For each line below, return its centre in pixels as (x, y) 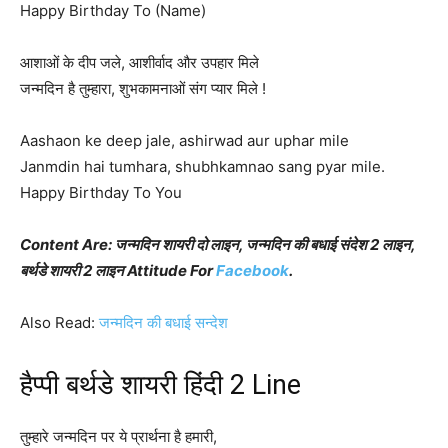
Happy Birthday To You (101, 192)
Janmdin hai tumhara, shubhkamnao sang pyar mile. (202, 166)
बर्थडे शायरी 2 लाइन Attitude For (118, 270)
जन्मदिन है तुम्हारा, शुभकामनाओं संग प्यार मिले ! (143, 88)
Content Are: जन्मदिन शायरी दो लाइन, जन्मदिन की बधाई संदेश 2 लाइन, (217, 244)
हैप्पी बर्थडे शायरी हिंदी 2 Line (160, 385)
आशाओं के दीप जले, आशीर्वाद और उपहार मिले (139, 62)
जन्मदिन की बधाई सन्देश (163, 322)
